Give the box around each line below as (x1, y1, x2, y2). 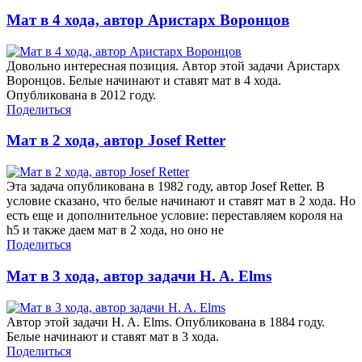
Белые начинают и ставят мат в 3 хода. (6, 329, 219, 343)
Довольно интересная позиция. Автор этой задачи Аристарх (6, 58, 340, 73)
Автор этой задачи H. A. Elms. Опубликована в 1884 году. (6, 314, 325, 329)
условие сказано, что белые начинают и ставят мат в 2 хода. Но (6, 194, 356, 208)
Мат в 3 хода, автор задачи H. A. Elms (6, 267, 271, 284)
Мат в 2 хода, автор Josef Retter (6, 132, 225, 149)
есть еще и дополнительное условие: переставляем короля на (6, 208, 343, 223)
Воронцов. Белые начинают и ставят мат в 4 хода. (6, 73, 281, 87)
